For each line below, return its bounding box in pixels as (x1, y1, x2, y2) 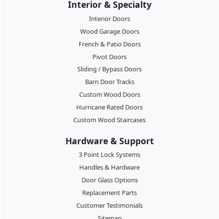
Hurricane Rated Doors (76, 103, 143, 112)
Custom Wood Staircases (73, 115, 146, 124)
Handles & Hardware (79, 163, 140, 172)
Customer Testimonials (76, 200, 143, 210)
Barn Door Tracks (85, 77, 134, 87)
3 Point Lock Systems (79, 150, 140, 159)
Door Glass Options (81, 175, 138, 185)
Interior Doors (89, 14, 130, 23)
